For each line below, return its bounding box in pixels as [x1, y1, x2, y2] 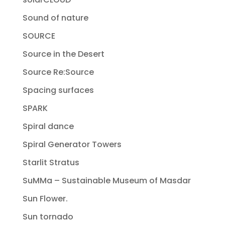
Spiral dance [22, 121, 74, 133]
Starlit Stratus [22, 157, 79, 169]
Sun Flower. [22, 193, 68, 205]
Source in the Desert [22, 48, 104, 60]
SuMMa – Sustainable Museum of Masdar [22, 175, 191, 187]
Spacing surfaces [22, 84, 94, 96]
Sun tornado [22, 211, 73, 223]
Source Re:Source [22, 66, 94, 78]
